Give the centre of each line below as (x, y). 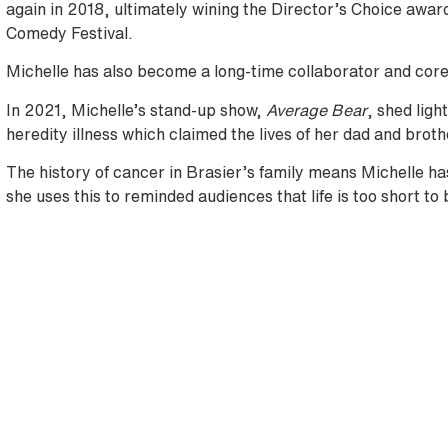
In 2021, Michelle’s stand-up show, (135, 109)
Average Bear (316, 109)
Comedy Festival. (69, 32)
